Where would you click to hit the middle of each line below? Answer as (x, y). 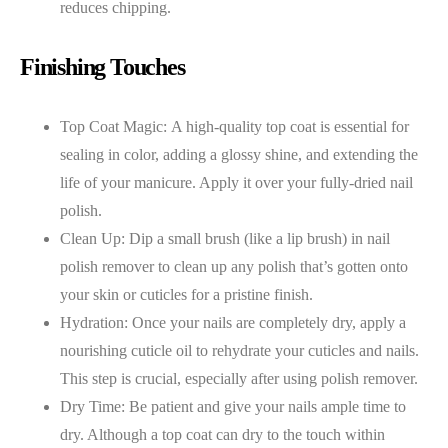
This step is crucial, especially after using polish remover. (239, 378)
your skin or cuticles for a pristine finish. (186, 294)
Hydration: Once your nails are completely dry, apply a (233, 322)
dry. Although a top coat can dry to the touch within (222, 434)
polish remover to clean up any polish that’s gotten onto (234, 266)
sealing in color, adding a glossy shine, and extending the (239, 154)
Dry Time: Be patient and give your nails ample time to (233, 406)
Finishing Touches (102, 66)
